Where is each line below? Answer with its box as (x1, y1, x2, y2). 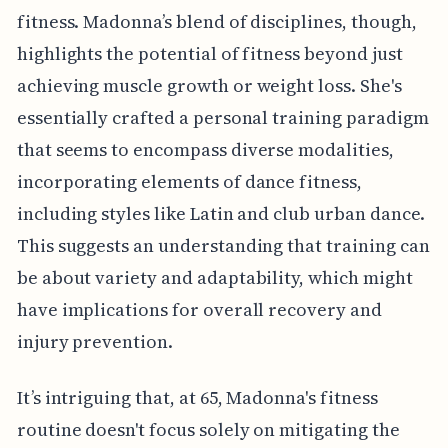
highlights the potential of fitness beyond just (16, 41, 403, 67)
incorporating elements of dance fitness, (16, 169, 362, 195)
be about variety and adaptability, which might (16, 265, 413, 291)
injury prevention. (16, 329, 173, 355)
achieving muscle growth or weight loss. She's (16, 73, 402, 99)
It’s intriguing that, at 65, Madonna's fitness (16, 385, 378, 411)
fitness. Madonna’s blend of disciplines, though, (16, 9, 417, 35)
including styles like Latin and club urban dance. (16, 201, 426, 227)
